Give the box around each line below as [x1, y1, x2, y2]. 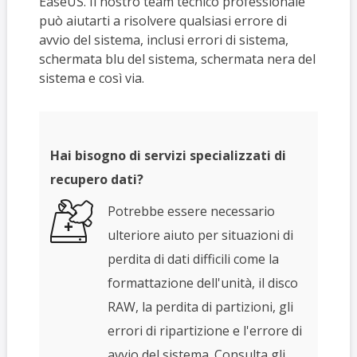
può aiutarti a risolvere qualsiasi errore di [38, 12, 287, 30]
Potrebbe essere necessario [107, 202, 275, 221]
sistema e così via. [38, 69, 144, 88]
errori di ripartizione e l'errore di [107, 322, 302, 340]
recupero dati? [49, 171, 143, 189]
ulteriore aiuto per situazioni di [107, 226, 293, 245]
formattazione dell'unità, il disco [107, 274, 298, 292]
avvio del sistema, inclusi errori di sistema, [38, 31, 288, 49]
